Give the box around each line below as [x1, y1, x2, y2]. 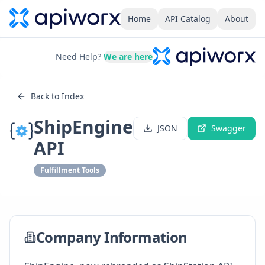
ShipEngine [34, 115, 133, 139]
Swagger [211, 122, 246, 134]
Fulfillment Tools [40, 165, 99, 175]
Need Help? [56, 51, 102, 62]
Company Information [36, 227, 188, 247]
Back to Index [31, 91, 84, 102]
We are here [104, 51, 153, 62]
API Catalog [165, 12, 211, 24]
